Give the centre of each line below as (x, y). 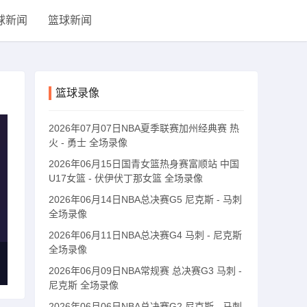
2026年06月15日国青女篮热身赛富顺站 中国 (144, 164)
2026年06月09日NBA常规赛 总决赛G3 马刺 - (145, 271)
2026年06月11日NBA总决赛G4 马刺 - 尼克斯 (145, 235)
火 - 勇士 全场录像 (88, 143)
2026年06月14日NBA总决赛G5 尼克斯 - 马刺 (145, 199)
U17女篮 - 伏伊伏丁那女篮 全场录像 (126, 178)
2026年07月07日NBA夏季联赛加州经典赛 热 (144, 128)
